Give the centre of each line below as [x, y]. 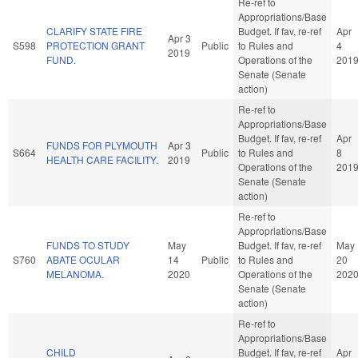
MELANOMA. [75, 273]
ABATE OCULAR [83, 259]
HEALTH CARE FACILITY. [102, 159]
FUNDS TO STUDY [88, 245]
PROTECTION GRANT [95, 45]
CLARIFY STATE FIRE [94, 30]
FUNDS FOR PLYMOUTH [102, 145]
